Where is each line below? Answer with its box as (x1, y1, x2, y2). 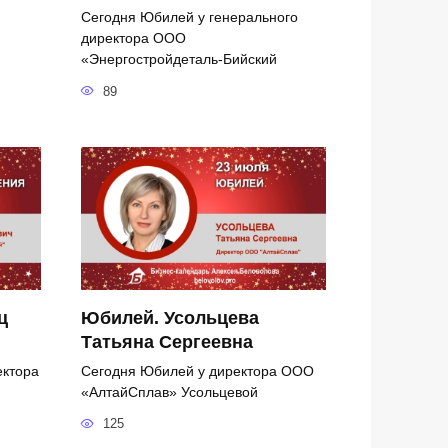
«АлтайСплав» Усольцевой (81, 383, 258, 400)
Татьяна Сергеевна (81, 331, 253, 352)
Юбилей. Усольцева (81, 307, 259, 328)
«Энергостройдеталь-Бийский (81, 50, 277, 67)
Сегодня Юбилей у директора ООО (81, 362, 314, 379)
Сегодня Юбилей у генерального (81, 8, 298, 25)
